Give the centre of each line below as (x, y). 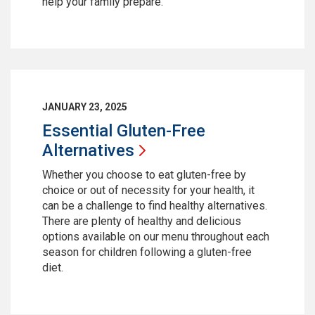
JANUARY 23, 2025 (85, 107)
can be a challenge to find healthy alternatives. (155, 206)
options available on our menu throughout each (156, 237)
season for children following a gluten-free (147, 252)
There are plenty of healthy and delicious (142, 221)
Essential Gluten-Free (124, 131)
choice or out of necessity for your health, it (148, 191)
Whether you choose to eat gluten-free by (144, 175)
